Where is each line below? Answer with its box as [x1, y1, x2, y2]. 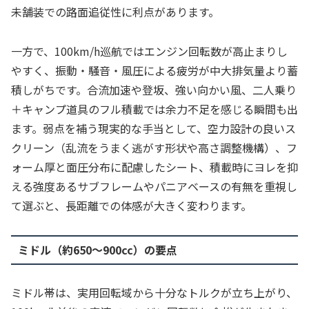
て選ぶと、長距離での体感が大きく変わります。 [11, 197, 252, 215]
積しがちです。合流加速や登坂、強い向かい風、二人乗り [11, 81, 297, 99]
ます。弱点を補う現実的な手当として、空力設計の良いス [11, 120, 296, 137]
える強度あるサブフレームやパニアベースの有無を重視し [11, 178, 297, 195]
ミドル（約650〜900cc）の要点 [17, 241, 177, 259]
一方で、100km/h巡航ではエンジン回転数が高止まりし [11, 43, 288, 60]
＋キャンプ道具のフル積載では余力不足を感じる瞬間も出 [11, 101, 298, 118]
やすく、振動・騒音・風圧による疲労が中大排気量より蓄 [11, 62, 298, 79]
